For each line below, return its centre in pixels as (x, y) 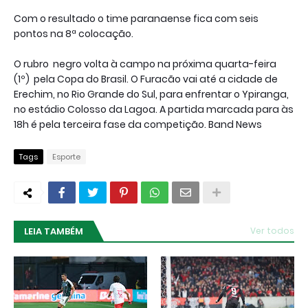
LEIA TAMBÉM (54, 231)
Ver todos (272, 230)
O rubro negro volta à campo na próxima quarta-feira (145, 64)
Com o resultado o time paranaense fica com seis (136, 18)
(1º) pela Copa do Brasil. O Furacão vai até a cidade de (146, 79)
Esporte (66, 156)
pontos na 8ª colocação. (74, 33)
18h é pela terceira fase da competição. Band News (138, 124)
